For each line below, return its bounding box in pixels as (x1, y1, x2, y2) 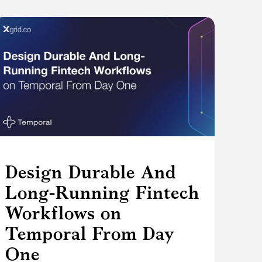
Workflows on (5, 202, 122, 224)
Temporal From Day (5, 223, 175, 244)
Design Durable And (5, 161, 177, 183)
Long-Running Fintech (5, 182, 200, 204)
